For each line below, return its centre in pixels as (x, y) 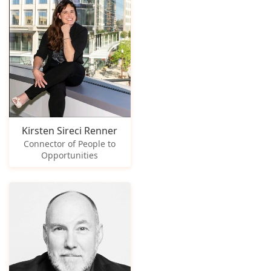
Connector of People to (70, 144)
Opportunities (70, 155)
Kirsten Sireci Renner (70, 131)
